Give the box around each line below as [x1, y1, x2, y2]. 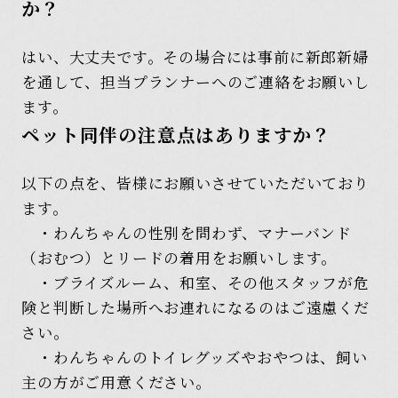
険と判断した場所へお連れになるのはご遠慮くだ [21, 296, 370, 319]
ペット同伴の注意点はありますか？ [21, 121, 332, 148]
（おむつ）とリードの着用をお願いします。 [21, 246, 338, 269]
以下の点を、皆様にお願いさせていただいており [21, 171, 370, 195]
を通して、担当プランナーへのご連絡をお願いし [21, 70, 370, 93]
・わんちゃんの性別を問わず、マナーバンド [21, 221, 353, 244]
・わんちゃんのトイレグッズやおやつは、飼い [21, 346, 368, 369]
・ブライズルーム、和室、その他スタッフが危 [21, 271, 370, 294]
